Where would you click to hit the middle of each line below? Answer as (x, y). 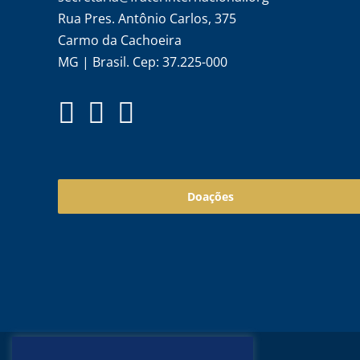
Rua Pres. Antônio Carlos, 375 (147, 18)
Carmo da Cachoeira (120, 40)
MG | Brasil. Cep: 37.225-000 (143, 61)
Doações (211, 196)
